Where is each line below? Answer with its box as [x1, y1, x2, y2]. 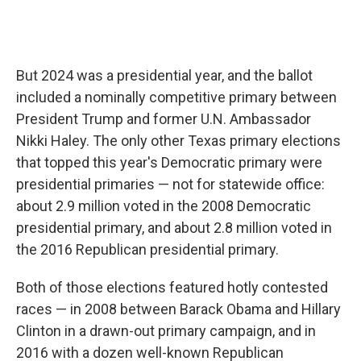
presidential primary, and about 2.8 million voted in [16, 219, 332, 236]
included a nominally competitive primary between [16, 89, 337, 106]
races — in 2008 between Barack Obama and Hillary [16, 301, 341, 317]
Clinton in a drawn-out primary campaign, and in [16, 322, 316, 339]
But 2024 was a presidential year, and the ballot [16, 67, 313, 84]
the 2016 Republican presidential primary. [16, 241, 279, 258]
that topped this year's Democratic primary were [16, 154, 322, 171]
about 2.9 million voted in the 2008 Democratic [16, 197, 311, 214]
